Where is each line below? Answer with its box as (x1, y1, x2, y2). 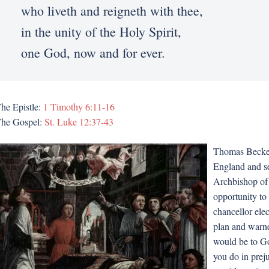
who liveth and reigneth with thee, (20, 2, 203, 19)
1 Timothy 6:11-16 (43, 100, 115, 113)
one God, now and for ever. (20, 44, 165, 61)
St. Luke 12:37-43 (44, 115, 113, 128)
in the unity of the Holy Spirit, (20, 23, 181, 40)
